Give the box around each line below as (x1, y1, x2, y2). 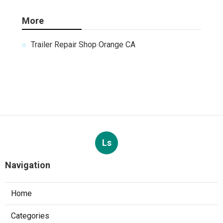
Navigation (5, 160, 50, 171)
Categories (11, 211, 49, 221)
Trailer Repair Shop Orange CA (31, 40, 135, 50)
